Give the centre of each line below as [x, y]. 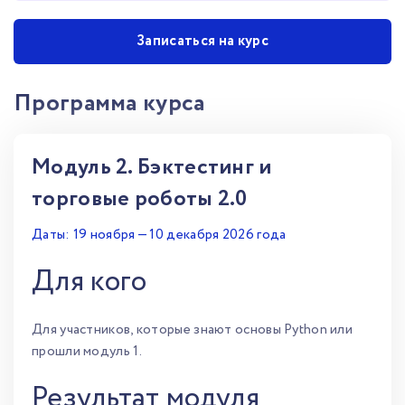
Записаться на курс [202, 41]
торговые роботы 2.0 [140, 199]
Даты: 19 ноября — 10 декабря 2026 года [159, 235]
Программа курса [109, 104]
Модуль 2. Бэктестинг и [152, 168]
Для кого [89, 282]
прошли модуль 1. [87, 352]
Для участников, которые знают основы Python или [193, 330]
